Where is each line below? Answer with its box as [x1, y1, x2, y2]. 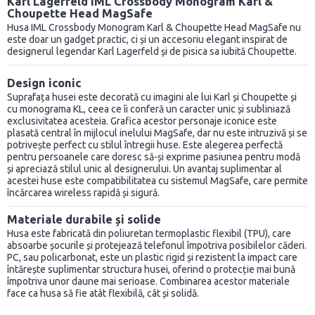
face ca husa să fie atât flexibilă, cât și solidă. [7, 288, 199, 300]
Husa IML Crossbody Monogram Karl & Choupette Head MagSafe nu [7, 22, 301, 34]
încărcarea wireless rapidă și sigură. [7, 187, 160, 199]
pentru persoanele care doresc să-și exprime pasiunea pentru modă [7, 151, 300, 163]
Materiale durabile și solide [7, 213, 161, 226]
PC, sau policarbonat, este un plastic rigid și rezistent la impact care [7, 252, 297, 264]
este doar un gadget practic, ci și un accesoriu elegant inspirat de [7, 34, 288, 46]
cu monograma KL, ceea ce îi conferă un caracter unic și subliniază [7, 103, 290, 115]
